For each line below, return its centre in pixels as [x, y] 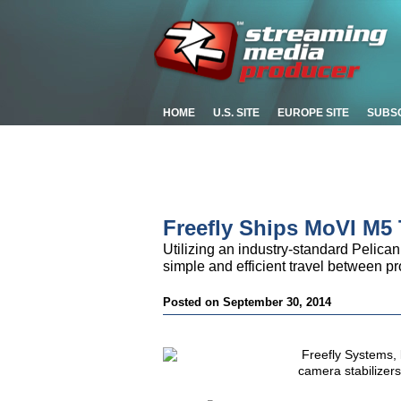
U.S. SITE [236, 113]
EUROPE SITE [313, 113]
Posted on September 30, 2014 [247, 302]
